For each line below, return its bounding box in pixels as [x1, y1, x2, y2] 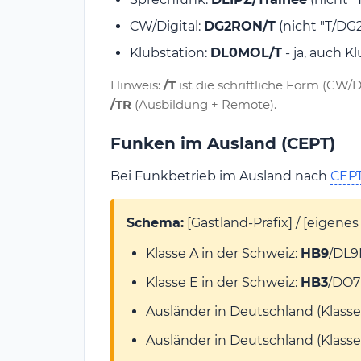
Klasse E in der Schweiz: [146, 274, 301, 290]
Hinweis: [110, 77, 164, 93]
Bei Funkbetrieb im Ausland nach [110, 168, 330, 185]
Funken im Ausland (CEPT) [110, 134, 335, 154]
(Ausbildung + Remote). [131, 97, 276, 113]
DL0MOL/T [210, 45, 282, 61]
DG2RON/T [204, 19, 276, 35]
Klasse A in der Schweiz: [146, 245, 301, 261]
